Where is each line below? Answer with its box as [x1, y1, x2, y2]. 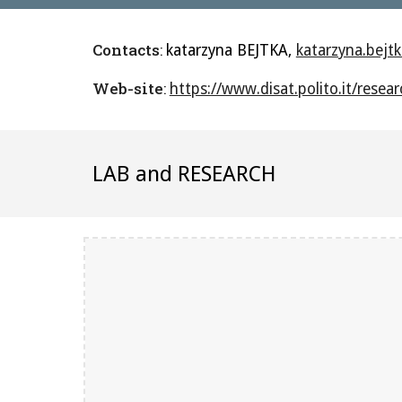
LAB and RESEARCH [92, 162, 276, 187]
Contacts [92, 39, 160, 60]
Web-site [92, 78, 163, 99]
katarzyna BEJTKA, [165, 41, 296, 59]
